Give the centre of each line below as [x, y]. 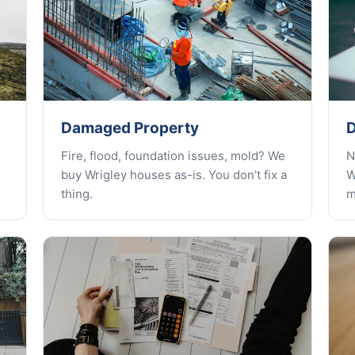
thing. [77, 194]
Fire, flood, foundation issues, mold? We [173, 156]
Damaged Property [130, 128]
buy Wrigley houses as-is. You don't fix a [174, 175]
